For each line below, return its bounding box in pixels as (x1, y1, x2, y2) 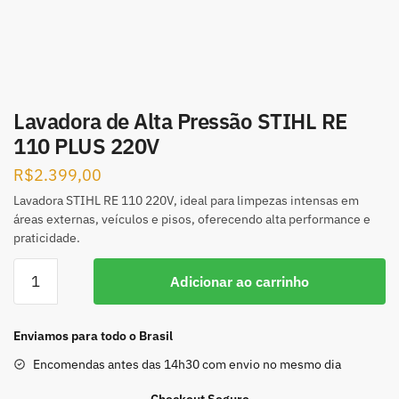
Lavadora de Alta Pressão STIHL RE (13, 107, 347, 136)
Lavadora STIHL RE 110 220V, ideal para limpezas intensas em (13, 192, 359, 209)
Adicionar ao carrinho (170, 273, 309, 291)
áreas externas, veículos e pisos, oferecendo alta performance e (13, 211, 370, 228)
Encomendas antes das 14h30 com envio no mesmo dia (33, 356, 341, 373)
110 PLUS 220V (13, 132, 159, 161)
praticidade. (13, 230, 80, 247)
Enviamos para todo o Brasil (13, 328, 173, 345)
